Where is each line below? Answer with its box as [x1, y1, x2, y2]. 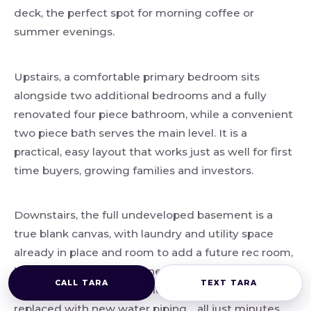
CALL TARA [55, 278, 108, 287]
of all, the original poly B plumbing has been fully [14, 283, 276, 297]
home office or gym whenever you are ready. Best [14, 264, 286, 278]
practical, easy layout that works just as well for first [14, 144, 292, 158]
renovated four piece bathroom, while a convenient [14, 107, 293, 121]
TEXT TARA [201, 278, 257, 287]
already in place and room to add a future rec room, [14, 246, 293, 260]
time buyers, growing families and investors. [14, 163, 253, 177]
